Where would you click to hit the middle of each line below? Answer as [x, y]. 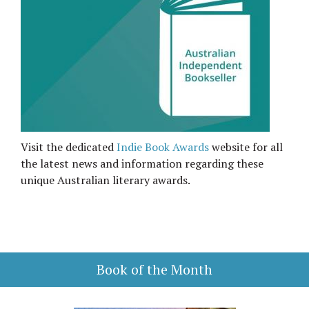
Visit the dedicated [69, 147]
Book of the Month [154, 269]
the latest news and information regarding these [142, 163]
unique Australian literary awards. [106, 180]
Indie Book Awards [163, 147]
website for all [246, 147]
